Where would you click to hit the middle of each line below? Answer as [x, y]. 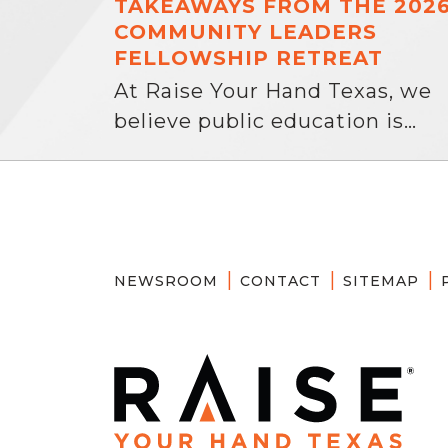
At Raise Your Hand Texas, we [273, 91]
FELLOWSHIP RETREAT [248, 58]
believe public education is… [265, 121]
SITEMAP [381, 281]
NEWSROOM [166, 281]
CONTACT [280, 281]
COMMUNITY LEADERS [245, 32]
